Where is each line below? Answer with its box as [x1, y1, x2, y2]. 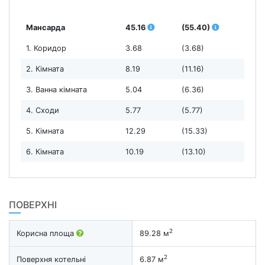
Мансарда [25, 22, 65, 32]
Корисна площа [17, 228, 76, 238]
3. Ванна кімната [25, 85, 87, 94]
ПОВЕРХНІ [9, 198, 57, 211]
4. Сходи [25, 105, 59, 115]
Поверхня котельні [17, 254, 86, 264]
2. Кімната [25, 64, 64, 73]
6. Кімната [25, 147, 64, 156]
